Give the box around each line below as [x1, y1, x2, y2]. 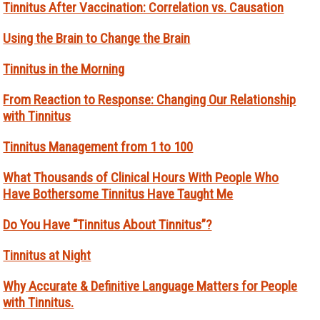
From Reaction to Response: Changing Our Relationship [3, 91, 296, 109]
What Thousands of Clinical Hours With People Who [3, 169, 279, 186]
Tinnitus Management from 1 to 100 [3, 139, 194, 156]
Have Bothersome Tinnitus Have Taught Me [3, 186, 234, 203]
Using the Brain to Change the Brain [3, 30, 191, 47]
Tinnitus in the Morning [3, 61, 125, 78]
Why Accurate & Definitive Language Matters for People [3, 278, 298, 295]
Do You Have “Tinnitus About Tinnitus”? [3, 216, 212, 234]
